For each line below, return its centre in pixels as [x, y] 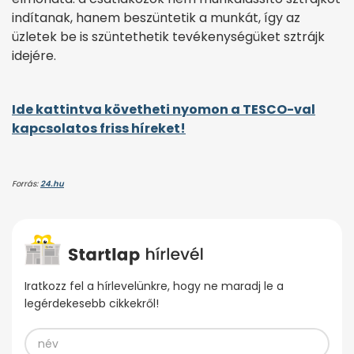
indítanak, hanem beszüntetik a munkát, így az [156, 17]
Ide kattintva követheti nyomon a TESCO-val [164, 109]
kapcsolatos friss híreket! [99, 128]
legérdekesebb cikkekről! [92, 304]
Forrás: [26, 183]
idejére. [34, 55]
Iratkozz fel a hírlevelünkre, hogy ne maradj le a [154, 286]
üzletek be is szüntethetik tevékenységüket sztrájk [168, 36]
